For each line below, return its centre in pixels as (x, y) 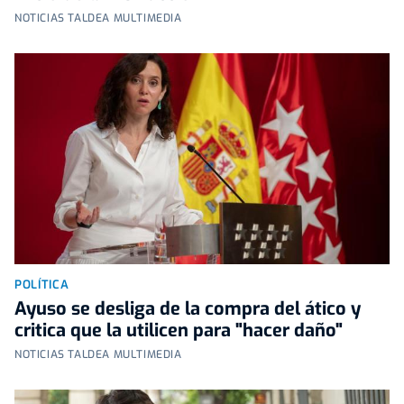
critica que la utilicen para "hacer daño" (179, 330)
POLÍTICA (42, 284)
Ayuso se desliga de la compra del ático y (188, 308)
